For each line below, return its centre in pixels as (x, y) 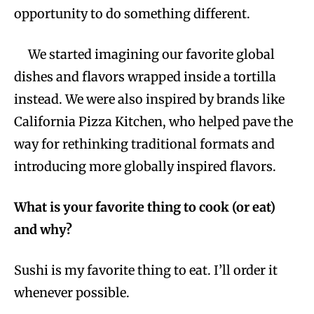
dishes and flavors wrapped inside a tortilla (145, 77)
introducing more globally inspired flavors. (145, 167)
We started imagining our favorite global (151, 55)
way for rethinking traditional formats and (144, 144)
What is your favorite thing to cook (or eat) (145, 207)
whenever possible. (73, 293)
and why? (43, 230)
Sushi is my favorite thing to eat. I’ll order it (146, 271)
